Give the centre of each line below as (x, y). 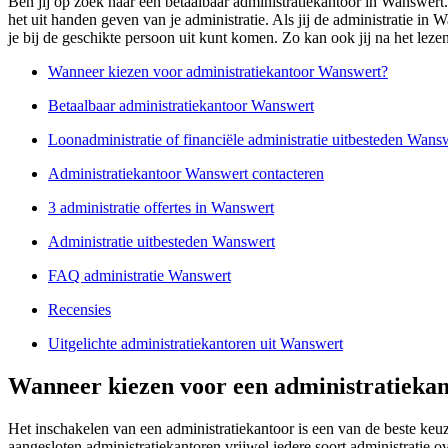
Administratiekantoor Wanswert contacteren (186, 174)
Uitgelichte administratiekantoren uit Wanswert (195, 344)
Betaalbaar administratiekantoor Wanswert (181, 106)
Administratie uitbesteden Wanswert (161, 242)
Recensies (79, 310)
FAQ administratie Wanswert (139, 276)
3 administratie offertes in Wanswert (161, 208)
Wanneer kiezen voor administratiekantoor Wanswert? (218, 72)
